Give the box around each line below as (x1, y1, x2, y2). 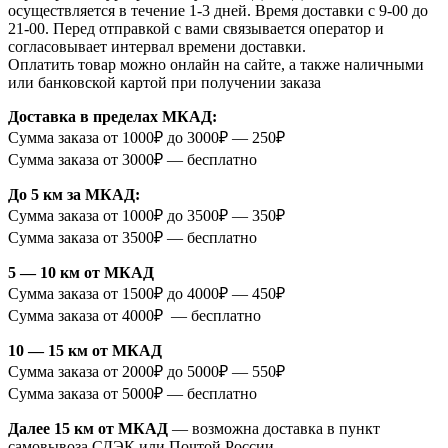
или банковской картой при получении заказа (8, 74, 321, 92)
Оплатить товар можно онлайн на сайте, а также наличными (8, 56, 424, 74)
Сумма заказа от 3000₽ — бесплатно (8, 151, 257, 169)
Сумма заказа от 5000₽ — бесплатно (8, 385, 257, 403)
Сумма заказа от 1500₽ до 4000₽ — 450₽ (8, 285, 285, 303)
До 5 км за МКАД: (8, 186, 140, 204)
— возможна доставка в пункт (168, 420, 380, 438)
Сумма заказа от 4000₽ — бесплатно (8, 307, 261, 325)
